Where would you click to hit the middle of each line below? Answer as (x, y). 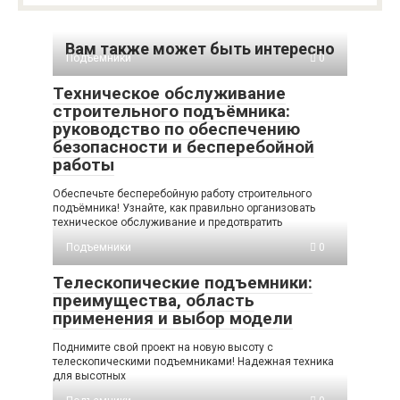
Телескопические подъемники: (183, 282)
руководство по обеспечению (176, 129)
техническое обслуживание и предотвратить (167, 222)
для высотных (89, 375)
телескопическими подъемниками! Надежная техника (193, 361)
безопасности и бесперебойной (183, 146)
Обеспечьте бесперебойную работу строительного (182, 193)
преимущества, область (154, 300)
